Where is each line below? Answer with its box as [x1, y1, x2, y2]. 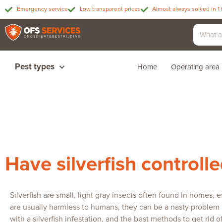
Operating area [170, 62, 220, 71]
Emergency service [16, 5, 68, 13]
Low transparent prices [79, 5, 141, 13]
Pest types [15, 61, 55, 72]
